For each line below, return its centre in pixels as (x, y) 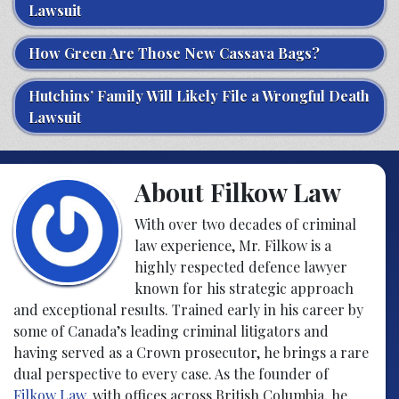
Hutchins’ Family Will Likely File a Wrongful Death (199, 95)
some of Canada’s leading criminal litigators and (171, 330)
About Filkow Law (237, 191)
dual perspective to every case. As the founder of (171, 373)
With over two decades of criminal (245, 224)
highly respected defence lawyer (240, 266)
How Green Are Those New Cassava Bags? (174, 53)
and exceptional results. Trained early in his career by (188, 309)
